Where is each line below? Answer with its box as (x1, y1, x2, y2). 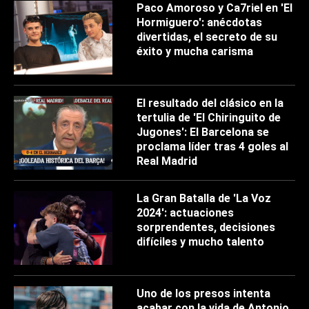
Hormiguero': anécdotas (137, 16, 263, 30)
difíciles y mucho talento (137, 235, 265, 249)
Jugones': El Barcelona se (137, 126, 270, 139)
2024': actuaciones (137, 206, 235, 220)
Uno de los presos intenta (137, 287, 271, 301)
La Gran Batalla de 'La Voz (137, 192, 272, 206)
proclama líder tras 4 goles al (137, 140, 289, 154)
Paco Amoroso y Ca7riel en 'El (137, 1, 293, 15)
